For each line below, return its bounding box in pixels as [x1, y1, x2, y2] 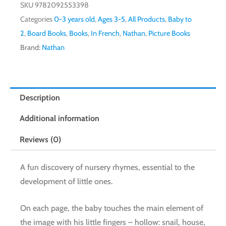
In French [91, 29, 120, 38]
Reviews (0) [20, 134, 62, 144]
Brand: [20, 43, 42, 52]
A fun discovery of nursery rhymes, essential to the [20, 162, 195, 172]
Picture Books [148, 29, 190, 38]
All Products [128, 15, 165, 24]
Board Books [27, 29, 66, 38]
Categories [20, 15, 52, 24]
